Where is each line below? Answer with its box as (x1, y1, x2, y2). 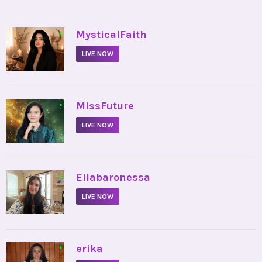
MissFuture (76, 99, 134, 112)
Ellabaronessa (76, 171, 150, 184)
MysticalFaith (76, 28, 147, 41)
